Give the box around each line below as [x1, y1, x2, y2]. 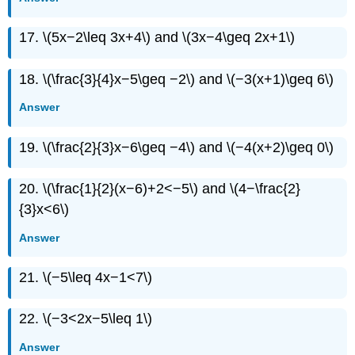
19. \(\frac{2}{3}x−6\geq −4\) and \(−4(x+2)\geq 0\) [19, 139, 334, 155]
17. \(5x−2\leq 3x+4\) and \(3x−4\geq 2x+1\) [19, 29, 296, 46]
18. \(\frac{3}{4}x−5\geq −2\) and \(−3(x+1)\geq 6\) [19, 71, 334, 88]
